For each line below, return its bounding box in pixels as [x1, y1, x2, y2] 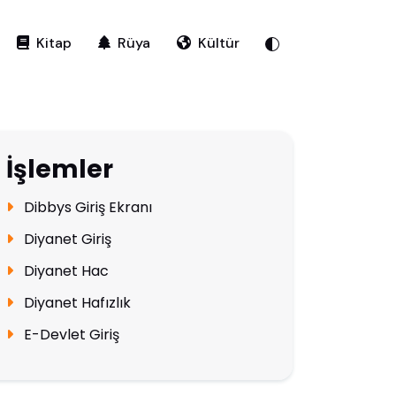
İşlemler [5, 151, 113, 187]
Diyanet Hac [19, 260, 109, 281]
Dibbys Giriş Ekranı [19, 196, 152, 217]
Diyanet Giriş [19, 228, 111, 249]
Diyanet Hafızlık [19, 292, 131, 313]
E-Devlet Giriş [19, 324, 119, 345]
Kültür [197, 34, 240, 53]
